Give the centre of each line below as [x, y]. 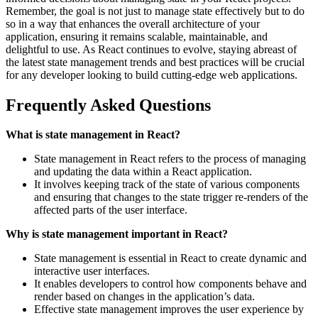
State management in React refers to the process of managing [170, 159]
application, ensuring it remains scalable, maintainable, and [137, 36]
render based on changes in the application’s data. [144, 297]
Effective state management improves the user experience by [169, 309]
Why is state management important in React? [117, 234]
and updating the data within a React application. [143, 172]
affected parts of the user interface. [111, 210]
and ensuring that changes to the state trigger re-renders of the [171, 197]
